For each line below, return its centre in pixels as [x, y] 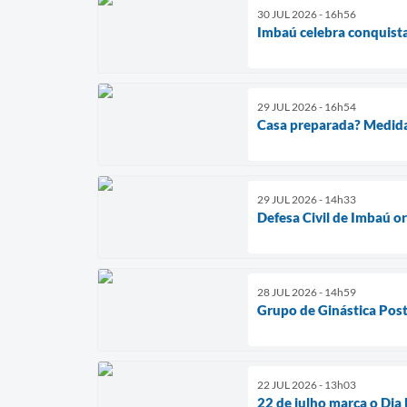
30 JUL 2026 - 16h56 [307, 14]
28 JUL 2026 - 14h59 [307, 292]
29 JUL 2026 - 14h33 [307, 199]
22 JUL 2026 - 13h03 [307, 384]
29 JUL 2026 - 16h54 [307, 106]
